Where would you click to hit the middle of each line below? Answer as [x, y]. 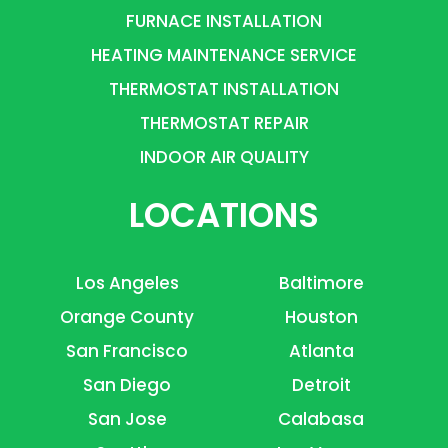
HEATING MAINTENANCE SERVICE [224, 55]
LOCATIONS [224, 215]
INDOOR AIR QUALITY [224, 157]
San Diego [127, 385]
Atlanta [321, 351]
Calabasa [321, 419]
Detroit [321, 385]
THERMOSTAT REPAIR [224, 123]
